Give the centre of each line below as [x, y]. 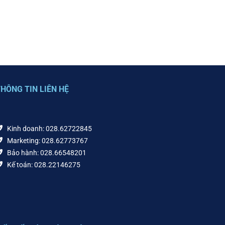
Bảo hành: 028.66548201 [46, 153]
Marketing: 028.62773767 [47, 141]
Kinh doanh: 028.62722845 [49, 129]
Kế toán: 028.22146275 [43, 165]
